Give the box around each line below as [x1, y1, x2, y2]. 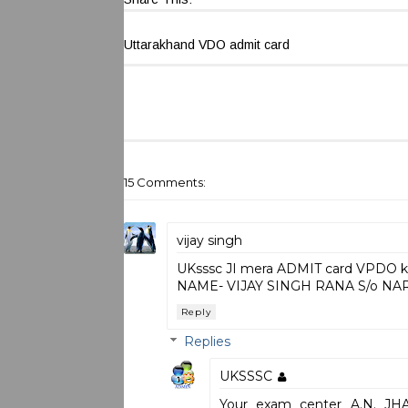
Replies [183, 333, 230, 351]
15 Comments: [123, 175, 206, 189]
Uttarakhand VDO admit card [123, 37, 290, 52]
